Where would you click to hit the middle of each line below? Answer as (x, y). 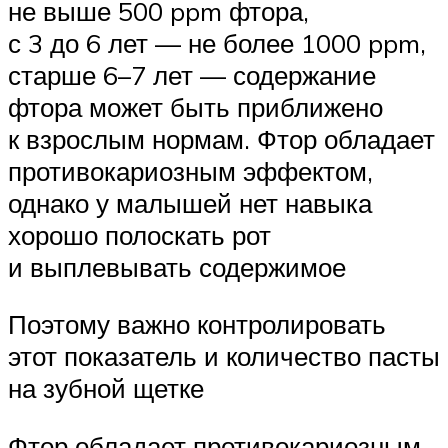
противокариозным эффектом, (190, 170)
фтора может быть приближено (195, 106)
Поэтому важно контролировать (197, 324)
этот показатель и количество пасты (224, 356)
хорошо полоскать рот (139, 234)
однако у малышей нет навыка (190, 202)
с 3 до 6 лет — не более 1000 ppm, (217, 42)
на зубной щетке (106, 388)
